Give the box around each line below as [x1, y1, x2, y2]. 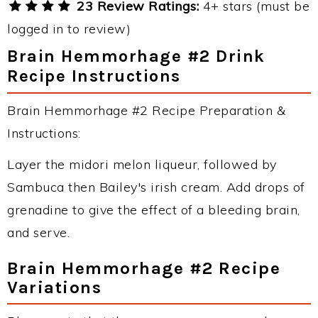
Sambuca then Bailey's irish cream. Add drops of [7, 179, 305, 195]
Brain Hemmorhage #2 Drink [7, 46, 265, 66]
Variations [7, 277, 102, 297]
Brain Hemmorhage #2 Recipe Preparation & [7, 102, 285, 119]
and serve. [7, 224, 70, 241]
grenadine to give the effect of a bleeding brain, [7, 202, 300, 218]
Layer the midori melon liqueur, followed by [7, 156, 277, 172]
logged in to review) [7, 21, 131, 37]
